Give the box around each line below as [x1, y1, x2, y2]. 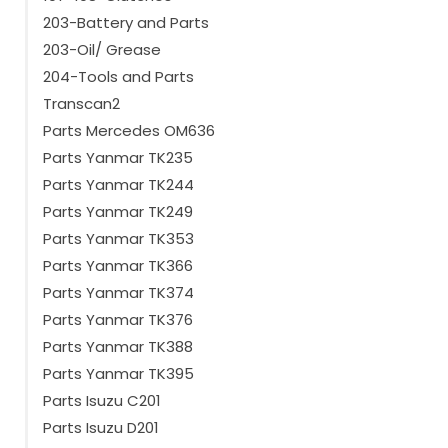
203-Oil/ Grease [43, 39, 161, 61]
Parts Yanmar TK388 [43, 336, 193, 358]
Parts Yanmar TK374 [43, 282, 194, 304]
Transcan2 [43, 93, 120, 115]
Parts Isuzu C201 [43, 390, 161, 412]
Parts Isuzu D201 [43, 417, 159, 439]
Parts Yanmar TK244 [43, 174, 194, 196]
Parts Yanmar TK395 [43, 363, 194, 385]
